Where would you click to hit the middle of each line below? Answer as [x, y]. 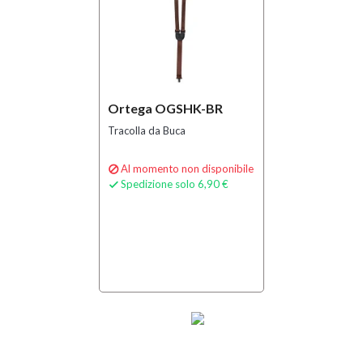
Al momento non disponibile [187, 169]
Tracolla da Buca [147, 130]
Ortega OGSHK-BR [165, 108]
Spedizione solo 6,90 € [175, 184]
